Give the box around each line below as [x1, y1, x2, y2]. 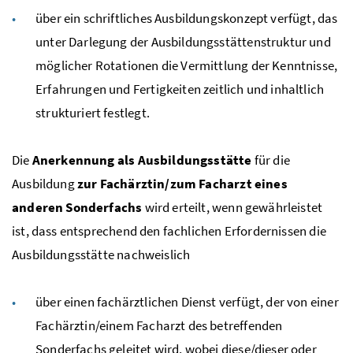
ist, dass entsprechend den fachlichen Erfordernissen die [12, 221, 326, 240]
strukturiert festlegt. [35, 103, 150, 121]
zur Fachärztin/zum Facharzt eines [74, 174, 288, 192]
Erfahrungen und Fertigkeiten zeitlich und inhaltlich [35, 80, 325, 98]
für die [251, 150, 290, 169]
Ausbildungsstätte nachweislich [12, 245, 191, 263]
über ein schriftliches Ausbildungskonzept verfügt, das [35, 9, 338, 27]
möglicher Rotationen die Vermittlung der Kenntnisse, [35, 56, 338, 74]
